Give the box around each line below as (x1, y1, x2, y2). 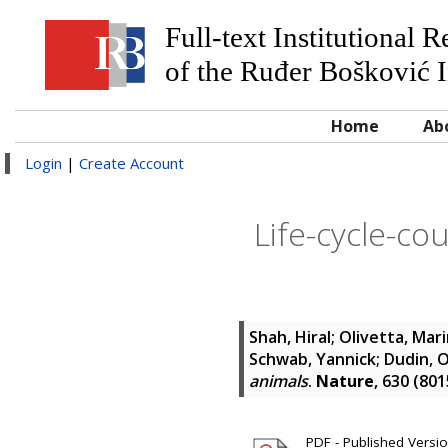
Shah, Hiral (249, 326, 331, 348)
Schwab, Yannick (249, 348, 376, 370)
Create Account (79, 153, 184, 173)
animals (249, 370, 308, 392)
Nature (316, 370, 374, 392)
